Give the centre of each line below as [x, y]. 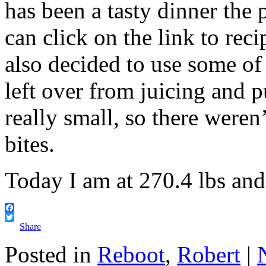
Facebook [23, 217]
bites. [30, 144]
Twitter [18, 227]
